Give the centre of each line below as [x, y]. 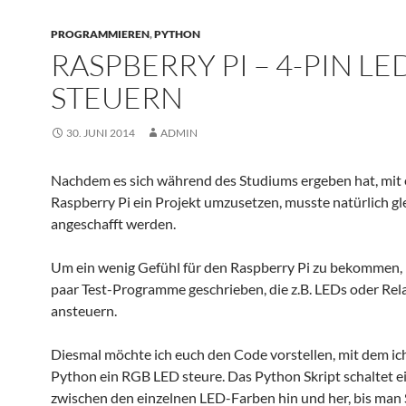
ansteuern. [84, 310]
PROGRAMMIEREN [100, 34]
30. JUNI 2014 [101, 133]
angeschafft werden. [113, 223]
